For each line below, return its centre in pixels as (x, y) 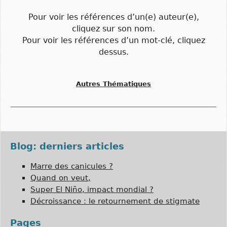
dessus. (113, 52)
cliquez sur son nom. (113, 29)
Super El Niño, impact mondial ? (92, 189)
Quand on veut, (61, 178)
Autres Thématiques (113, 84)
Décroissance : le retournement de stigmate (115, 201)
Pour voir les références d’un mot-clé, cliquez (113, 41)
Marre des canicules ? (72, 166)
